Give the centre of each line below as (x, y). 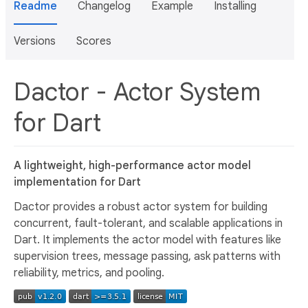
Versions (35, 41)
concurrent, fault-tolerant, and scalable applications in (148, 223)
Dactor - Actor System (137, 92)
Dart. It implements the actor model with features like (147, 240)
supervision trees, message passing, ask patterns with (147, 256)
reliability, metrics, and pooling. (89, 273)
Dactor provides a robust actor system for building (141, 207)
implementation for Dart (77, 182)
